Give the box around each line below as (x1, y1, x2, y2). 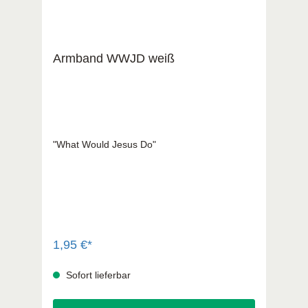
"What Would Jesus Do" (53, 138, 156, 150)
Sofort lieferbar (63, 269, 131, 280)
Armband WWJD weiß (53, 51, 175, 65)
